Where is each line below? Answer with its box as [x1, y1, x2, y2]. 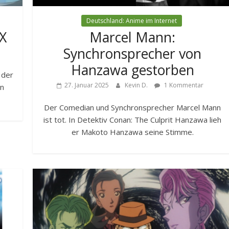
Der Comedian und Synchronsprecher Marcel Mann [44, 102, 221, 113]
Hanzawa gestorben [71, 61, 194, 80]
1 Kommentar [162, 81, 203, 90]
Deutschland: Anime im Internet [86, 16, 177, 26]
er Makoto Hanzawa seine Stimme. [71, 127, 194, 138]
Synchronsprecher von [63, 44, 202, 63]
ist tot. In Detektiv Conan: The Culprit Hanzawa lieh [43, 114, 222, 125]
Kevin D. [124, 81, 149, 90]
